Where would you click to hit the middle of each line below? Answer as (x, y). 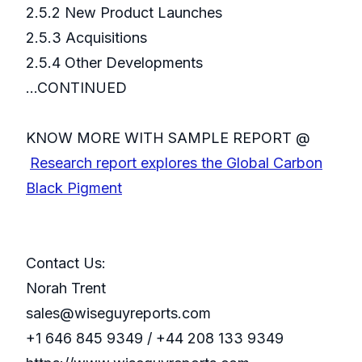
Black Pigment (74, 188)
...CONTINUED (76, 88)
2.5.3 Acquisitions (88, 38)
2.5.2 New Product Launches (126, 13)
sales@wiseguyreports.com (118, 314)
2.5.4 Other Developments (114, 63)
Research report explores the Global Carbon (176, 163)
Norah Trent (66, 288)
